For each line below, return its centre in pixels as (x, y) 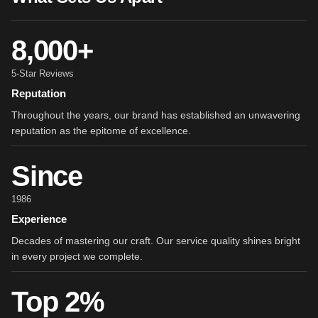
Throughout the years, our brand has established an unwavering (156, 115)
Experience (39, 219)
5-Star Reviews (43, 73)
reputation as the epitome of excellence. (101, 131)
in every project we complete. (77, 256)
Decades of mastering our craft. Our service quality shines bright (156, 241)
